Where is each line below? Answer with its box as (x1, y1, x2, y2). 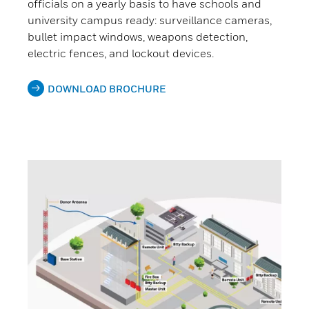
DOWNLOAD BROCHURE (48, 83, 166, 95)
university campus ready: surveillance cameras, (28, 13, 272, 28)
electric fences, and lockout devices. (28, 46, 214, 61)
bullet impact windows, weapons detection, (28, 30, 248, 44)
